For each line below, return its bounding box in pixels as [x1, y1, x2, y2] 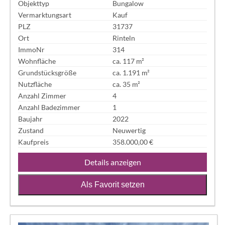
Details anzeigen [84, 157, 141, 167]
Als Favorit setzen [80, 180, 145, 189]
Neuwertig [113, 126, 146, 135]
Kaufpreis [18, 137, 49, 146]
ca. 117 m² [113, 56, 144, 65]
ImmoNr [18, 45, 45, 54]
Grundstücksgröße [18, 68, 77, 77]
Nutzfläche [18, 79, 52, 88]
